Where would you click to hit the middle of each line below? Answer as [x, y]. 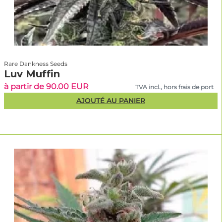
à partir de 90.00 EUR [46, 86]
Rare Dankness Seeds [36, 63]
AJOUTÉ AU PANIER [111, 100]
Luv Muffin [32, 74]
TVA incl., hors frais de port [175, 87]
